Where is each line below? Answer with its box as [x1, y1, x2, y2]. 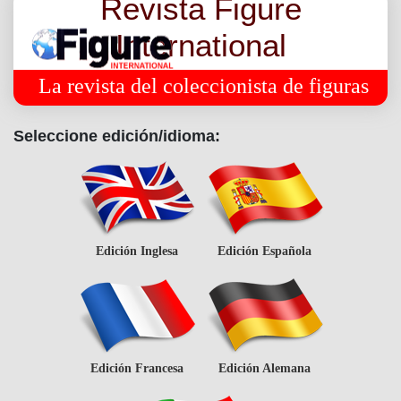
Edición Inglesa [95, 244, 178, 259]
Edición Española [218, 244, 311, 259]
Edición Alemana [218, 362, 311, 376]
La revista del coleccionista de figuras [38, 74, 369, 98]
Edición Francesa [90, 362, 183, 376]
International [115, 28, 286, 64]
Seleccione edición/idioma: [13, 127, 220, 146]
